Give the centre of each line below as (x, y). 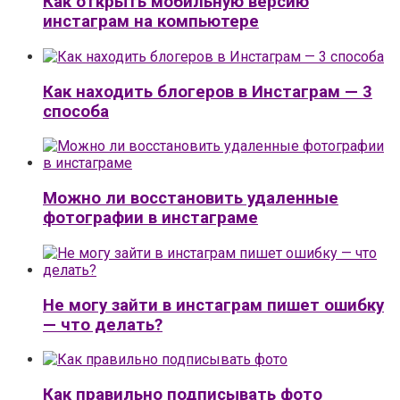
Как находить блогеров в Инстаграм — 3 (208, 92)
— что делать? (103, 325)
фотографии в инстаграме (150, 218)
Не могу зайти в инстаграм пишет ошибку (213, 305)
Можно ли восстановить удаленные (191, 199)
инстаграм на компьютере (151, 22)
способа (76, 111)
